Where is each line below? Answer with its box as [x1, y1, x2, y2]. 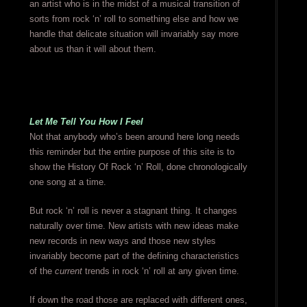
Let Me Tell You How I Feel [29, 116, 143, 127]
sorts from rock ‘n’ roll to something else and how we [29, 14, 238, 25]
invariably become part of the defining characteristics [29, 251, 239, 262]
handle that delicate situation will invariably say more [29, 29, 238, 40]
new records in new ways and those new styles [29, 236, 216, 247]
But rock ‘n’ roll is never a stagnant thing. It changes [29, 206, 237, 217]
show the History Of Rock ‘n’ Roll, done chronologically [29, 162, 247, 173]
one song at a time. [29, 177, 106, 188]
